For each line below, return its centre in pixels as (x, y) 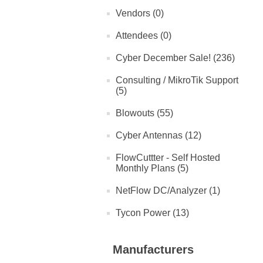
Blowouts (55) (144, 113)
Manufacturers (153, 249)
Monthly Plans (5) (152, 168)
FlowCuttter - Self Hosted (168, 158)
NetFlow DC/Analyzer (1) (168, 190)
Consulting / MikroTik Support (177, 80)
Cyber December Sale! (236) (175, 58)
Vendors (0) (140, 13)
